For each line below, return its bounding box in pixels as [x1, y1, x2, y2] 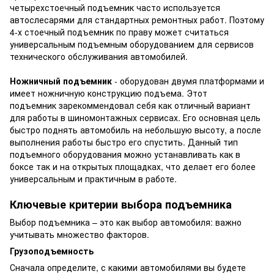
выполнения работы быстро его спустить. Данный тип [10, 136, 238, 149]
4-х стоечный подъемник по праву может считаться [10, 26, 229, 39]
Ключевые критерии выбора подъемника [10, 196, 232, 213]
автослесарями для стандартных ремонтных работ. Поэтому [10, 13, 264, 26]
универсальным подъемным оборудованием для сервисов [10, 38, 254, 51]
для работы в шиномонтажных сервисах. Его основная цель [10, 111, 261, 124]
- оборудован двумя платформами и [112, 75, 264, 87]
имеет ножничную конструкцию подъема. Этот [10, 87, 207, 100]
